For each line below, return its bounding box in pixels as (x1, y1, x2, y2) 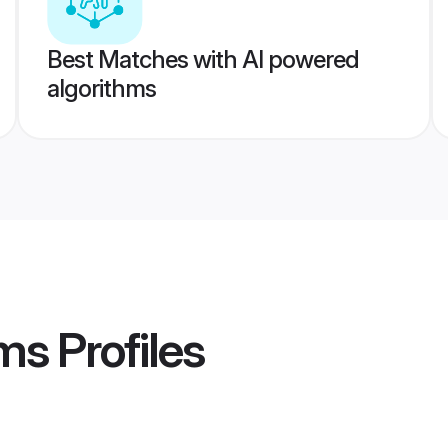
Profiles (48, 320, 204, 380)
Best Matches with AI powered (46, 45, 359, 74)
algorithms (46, 74, 156, 103)
